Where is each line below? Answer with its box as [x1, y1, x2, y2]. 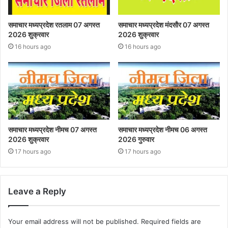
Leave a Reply [8, 186, 66, 196]
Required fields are [141, 217, 201, 225]
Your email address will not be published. [8, 217, 139, 225]
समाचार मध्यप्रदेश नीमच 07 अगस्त [8, 125, 97, 134]
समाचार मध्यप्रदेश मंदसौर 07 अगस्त [118, 20, 209, 29]
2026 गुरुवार [118, 134, 154, 144]
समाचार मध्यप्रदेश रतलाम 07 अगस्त [8, 20, 100, 29]
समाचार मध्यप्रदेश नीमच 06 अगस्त [118, 125, 207, 134]
